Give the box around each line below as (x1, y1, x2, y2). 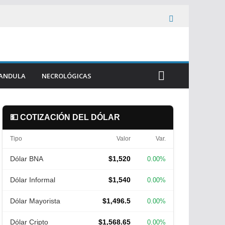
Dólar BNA (10, 155, 43, 163)
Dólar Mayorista (10, 197, 60, 205)
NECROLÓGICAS (42, 71, 91, 80)
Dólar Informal (10, 176, 55, 184)
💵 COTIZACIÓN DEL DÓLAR (10, 113, 120, 122)
